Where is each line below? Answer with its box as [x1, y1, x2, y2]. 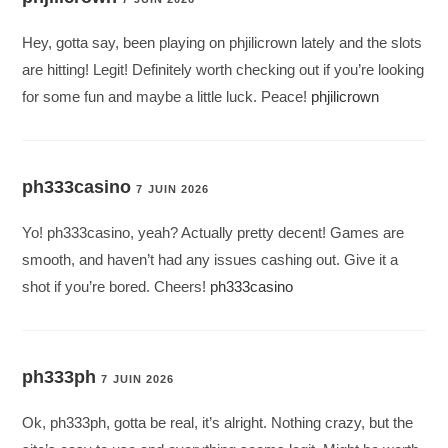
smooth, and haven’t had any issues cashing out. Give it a [22, 251, 399, 269]
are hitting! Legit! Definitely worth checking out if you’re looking [22, 61, 425, 79]
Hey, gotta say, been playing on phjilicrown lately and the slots [22, 34, 423, 52]
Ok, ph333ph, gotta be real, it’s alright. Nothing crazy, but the [22, 414, 414, 432]
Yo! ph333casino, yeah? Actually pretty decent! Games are [22, 224, 405, 242]
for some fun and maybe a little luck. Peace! [22, 88, 312, 106]
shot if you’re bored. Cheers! [22, 278, 211, 296]
